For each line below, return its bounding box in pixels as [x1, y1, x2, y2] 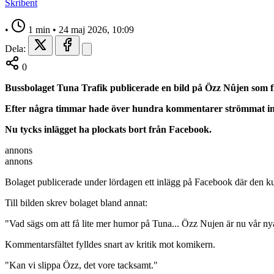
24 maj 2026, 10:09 [59, 24, 134, 35]
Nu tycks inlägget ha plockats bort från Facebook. [5, 124, 212, 135]
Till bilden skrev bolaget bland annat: [5, 197, 147, 208]
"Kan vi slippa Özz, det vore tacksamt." [5, 259, 158, 270]
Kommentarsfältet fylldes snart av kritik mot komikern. [5, 239, 215, 250]
